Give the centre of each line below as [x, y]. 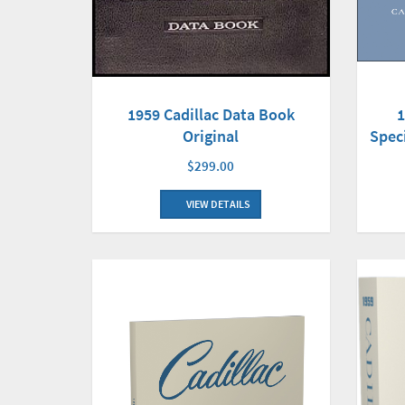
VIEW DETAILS [218, 203]
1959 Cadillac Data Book [211, 114]
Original [211, 136]
